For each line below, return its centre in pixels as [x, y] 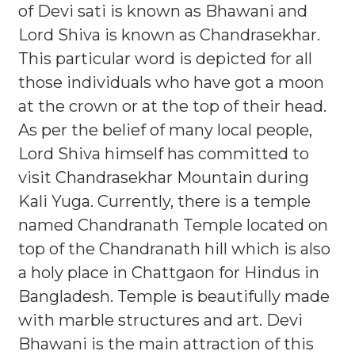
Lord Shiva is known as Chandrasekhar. [169, 35]
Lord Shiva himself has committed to [164, 154]
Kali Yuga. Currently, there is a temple [164, 201]
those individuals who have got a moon [171, 82]
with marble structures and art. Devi [160, 320]
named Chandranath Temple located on [173, 225]
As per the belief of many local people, [165, 130]
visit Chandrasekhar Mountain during [164, 177]
